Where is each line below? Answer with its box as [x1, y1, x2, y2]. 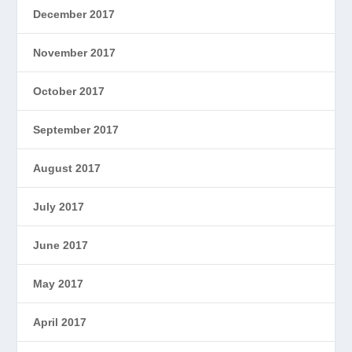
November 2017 [33, 46, 116, 59]
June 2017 [33, 238, 89, 251]
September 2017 [33, 123, 119, 136]
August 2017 [33, 161, 101, 174]
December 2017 [33, 7, 115, 20]
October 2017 [33, 84, 105, 97]
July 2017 [33, 200, 85, 213]
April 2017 [33, 315, 87, 328]
